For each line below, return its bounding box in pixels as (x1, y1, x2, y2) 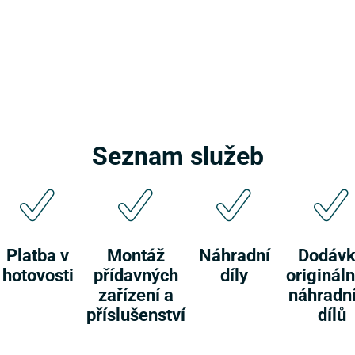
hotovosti (2, 263, 74, 287)
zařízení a (98, 283, 174, 307)
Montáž (107, 243, 165, 267)
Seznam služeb (91, 137, 264, 172)
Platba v (6, 243, 69, 267)
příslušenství (86, 303, 185, 326)
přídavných (94, 263, 178, 287)
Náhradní (198, 243, 270, 267)
